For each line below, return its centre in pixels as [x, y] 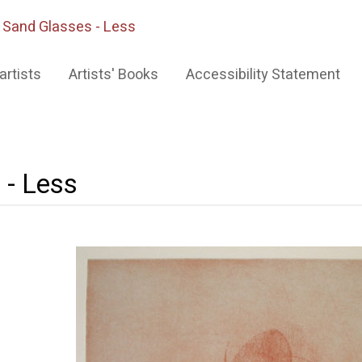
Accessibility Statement [263, 75]
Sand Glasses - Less [69, 27]
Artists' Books [114, 75]
